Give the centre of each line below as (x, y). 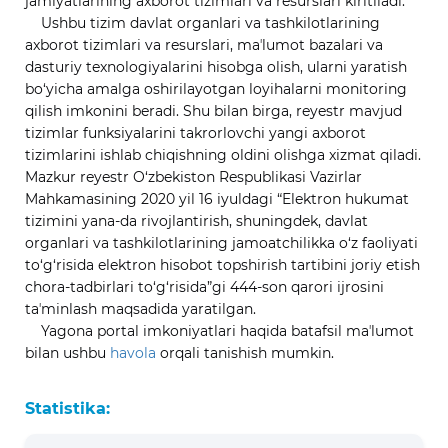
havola (135, 353)
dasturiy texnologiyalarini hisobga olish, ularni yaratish (216, 67)
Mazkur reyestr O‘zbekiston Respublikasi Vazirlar (193, 177)
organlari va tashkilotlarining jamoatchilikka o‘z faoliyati (221, 243)
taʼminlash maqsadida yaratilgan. (140, 309)
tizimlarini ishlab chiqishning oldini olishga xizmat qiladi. (223, 155)
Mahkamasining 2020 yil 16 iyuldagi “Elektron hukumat (217, 199)
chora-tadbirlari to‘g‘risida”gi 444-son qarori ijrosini (204, 287)
